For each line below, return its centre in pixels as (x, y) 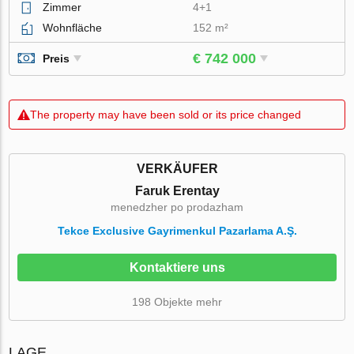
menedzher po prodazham (177, 207)
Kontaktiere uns (177, 267)
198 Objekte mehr (177, 301)
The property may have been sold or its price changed (166, 114)
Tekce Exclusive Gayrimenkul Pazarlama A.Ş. (177, 230)
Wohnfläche (73, 27)
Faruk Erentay (177, 190)
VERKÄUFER (177, 168)
